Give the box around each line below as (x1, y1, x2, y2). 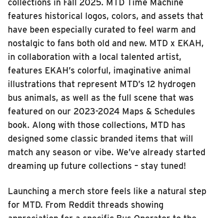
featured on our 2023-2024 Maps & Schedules (8, 106, 195, 116)
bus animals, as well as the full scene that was (8, 92, 194, 103)
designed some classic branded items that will (8, 133, 193, 144)
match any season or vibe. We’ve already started (8, 147, 205, 157)
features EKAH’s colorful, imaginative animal (8, 65, 191, 75)
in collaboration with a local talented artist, (8, 52, 182, 62)
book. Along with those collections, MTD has (8, 120, 185, 130)
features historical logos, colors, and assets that (8, 11, 203, 21)
